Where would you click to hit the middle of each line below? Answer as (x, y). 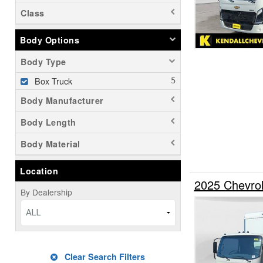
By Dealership (46, 192)
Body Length (48, 122)
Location (39, 171)
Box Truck (53, 81)
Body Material (50, 144)
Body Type (43, 62)
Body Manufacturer (62, 101)
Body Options (50, 40)
